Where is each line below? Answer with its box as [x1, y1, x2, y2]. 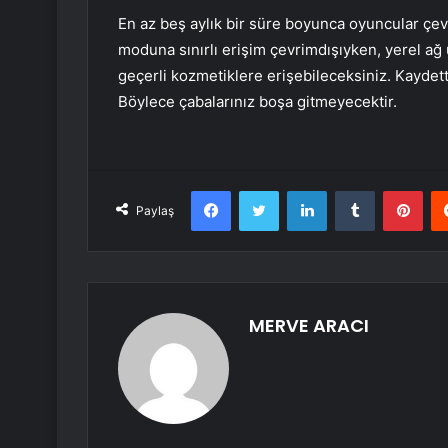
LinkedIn [326, 182, 378, 199]
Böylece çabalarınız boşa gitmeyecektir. [118, 92, 397, 112]
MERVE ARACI [249, 313, 369, 339]
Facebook [230, 182, 291, 199]
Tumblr [374, 182, 416, 199]
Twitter [278, 182, 322, 199]
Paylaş [136, 203, 174, 219]
